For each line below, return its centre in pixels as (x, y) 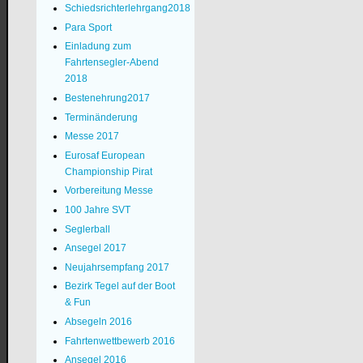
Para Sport (88, 27)
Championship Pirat (108, 171)
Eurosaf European (105, 155)
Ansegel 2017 (95, 248)
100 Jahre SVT (97, 209)
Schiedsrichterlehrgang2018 (127, 9)
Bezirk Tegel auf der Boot (120, 286)
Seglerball (87, 229)
